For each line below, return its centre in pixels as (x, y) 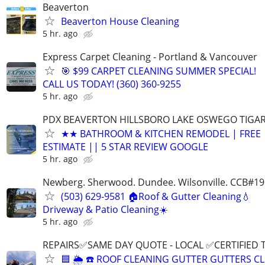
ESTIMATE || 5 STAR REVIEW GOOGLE (125, 146)
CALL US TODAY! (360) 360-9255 (112, 84)
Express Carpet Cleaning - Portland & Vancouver (150, 56)
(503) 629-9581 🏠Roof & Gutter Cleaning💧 (156, 197)
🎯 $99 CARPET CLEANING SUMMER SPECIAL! (159, 71)
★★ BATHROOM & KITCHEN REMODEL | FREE (161, 133)
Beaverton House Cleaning (120, 21)
